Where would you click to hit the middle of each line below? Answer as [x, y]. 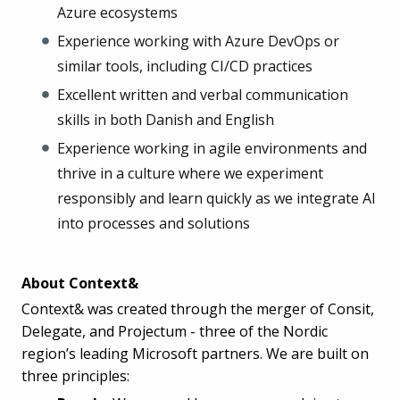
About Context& [80, 283]
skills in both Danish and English [166, 119]
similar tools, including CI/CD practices [185, 66]
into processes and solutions [154, 223]
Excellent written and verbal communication [203, 94]
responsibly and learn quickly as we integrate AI [217, 198]
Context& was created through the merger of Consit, [198, 309]
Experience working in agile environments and [212, 148]
